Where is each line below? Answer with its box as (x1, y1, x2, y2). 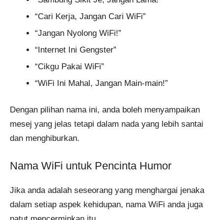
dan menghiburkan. (10, 134, 80, 143)
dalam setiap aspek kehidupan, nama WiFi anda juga (10, 199, 203, 209)
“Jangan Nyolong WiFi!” (35, 28, 121, 38)
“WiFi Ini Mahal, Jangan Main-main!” (35, 78, 168, 88)
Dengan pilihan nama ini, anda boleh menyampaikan (10, 105, 200, 115)
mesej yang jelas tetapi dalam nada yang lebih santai (10, 119, 203, 129)
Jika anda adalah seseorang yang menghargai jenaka (10, 185, 204, 195)
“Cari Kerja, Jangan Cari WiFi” (35, 11, 146, 21)
